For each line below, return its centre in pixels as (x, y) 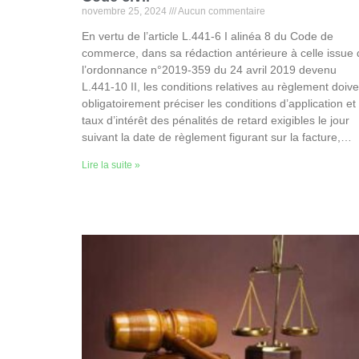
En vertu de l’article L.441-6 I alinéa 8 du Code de (208, 36)
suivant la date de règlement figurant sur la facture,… (217, 137)
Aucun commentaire (221, 12)
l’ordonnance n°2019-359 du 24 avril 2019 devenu (209, 70)
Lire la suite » (111, 165)
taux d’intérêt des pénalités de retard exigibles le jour (216, 121)
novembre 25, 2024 (125, 12)
